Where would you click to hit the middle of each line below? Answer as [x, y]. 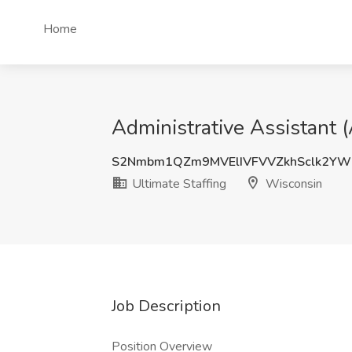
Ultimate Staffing [178, 184]
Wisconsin [292, 184]
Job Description [166, 306]
